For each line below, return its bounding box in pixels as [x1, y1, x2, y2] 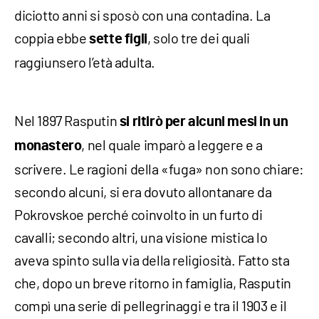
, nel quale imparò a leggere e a [81, 135, 263, 153]
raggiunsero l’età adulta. [14, 53, 156, 70]
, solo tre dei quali [147, 28, 250, 46]
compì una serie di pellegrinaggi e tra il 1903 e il [14, 296, 287, 314]
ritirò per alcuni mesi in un [132, 114, 288, 129]
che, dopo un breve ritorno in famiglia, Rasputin [14, 273, 291, 291]
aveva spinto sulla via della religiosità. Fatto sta [14, 251, 290, 268]
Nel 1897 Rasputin [14, 111, 120, 129]
